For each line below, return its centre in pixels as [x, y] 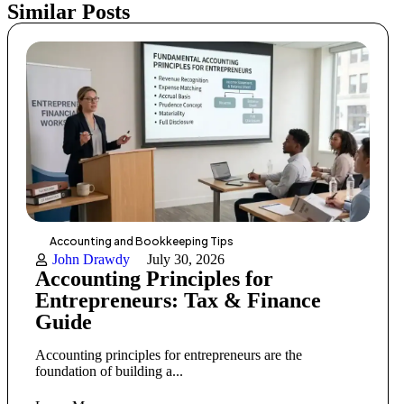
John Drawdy [91, 260]
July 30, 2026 [186, 260]
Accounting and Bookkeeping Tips [142, 242]
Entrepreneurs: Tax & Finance [178, 301]
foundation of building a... [109, 372]
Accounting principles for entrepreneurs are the [169, 355]
